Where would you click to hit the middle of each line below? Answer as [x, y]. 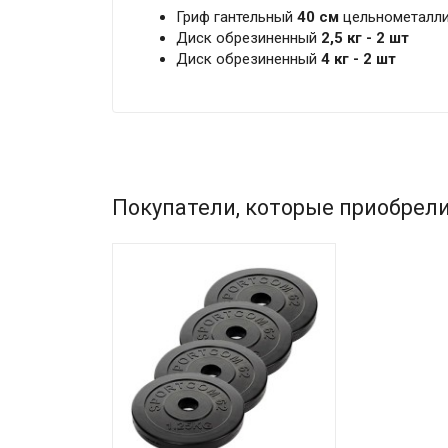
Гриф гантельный [236, 16]
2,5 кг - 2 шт [364, 37]
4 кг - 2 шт [358, 58]
